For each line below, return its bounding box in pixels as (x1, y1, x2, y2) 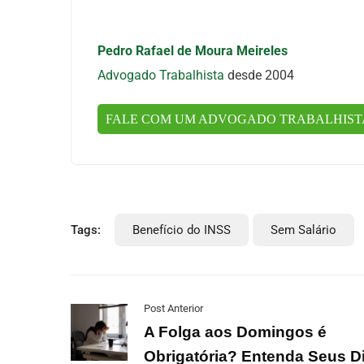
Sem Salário (271, 223, 336, 237)
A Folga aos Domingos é (144, 323, 327, 340)
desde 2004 (224, 67, 297, 83)
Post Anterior (144, 302, 203, 314)
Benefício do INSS (132, 223, 231, 237)
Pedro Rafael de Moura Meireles (97, 43, 288, 58)
